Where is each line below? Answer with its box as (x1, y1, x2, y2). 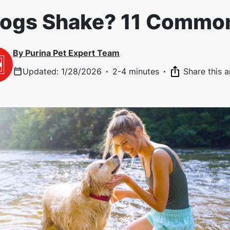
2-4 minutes (112, 66, 160, 77)
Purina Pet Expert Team (25, 48, 120, 59)
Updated (23, 66, 57, 77)
